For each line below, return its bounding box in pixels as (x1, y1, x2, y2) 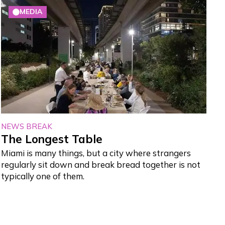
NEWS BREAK (1, 122, 53, 132)
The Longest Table (1, 132, 103, 147)
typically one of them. (1, 171, 85, 182)
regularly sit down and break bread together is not (1, 159, 201, 170)
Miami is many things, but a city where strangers (1, 148, 191, 159)
